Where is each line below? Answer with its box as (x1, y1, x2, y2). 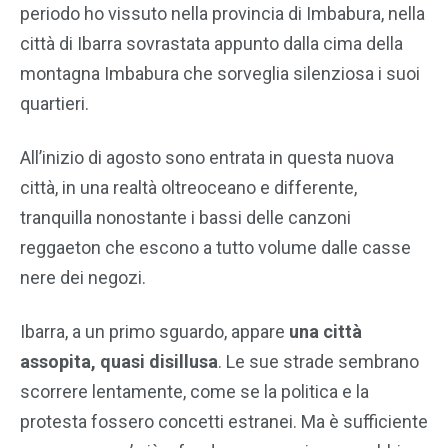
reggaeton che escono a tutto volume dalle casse (20, 237, 411, 258)
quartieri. (20, 93, 89, 114)
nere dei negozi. (20, 267, 150, 288)
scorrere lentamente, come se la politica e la (20, 381, 369, 402)
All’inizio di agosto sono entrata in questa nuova (20, 147, 394, 168)
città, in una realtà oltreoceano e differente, (20, 177, 357, 198)
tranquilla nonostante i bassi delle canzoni (20, 207, 351, 228)
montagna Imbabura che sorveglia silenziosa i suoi (20, 63, 420, 84)
